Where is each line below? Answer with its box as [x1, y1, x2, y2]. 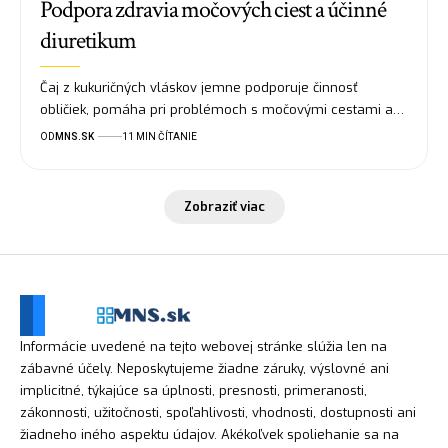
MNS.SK [55, 130, 95, 142]
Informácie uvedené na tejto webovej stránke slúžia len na [20, 337, 387, 355]
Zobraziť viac [183, 198, 265, 216]
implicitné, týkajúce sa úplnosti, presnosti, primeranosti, [20, 381, 367, 399]
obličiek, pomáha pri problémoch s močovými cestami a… [40, 100, 405, 118]
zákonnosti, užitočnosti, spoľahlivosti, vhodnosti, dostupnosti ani [20, 403, 416, 421]
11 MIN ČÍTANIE [122, 130, 198, 142]
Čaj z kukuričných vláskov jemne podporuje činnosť [40, 78, 359, 96]
